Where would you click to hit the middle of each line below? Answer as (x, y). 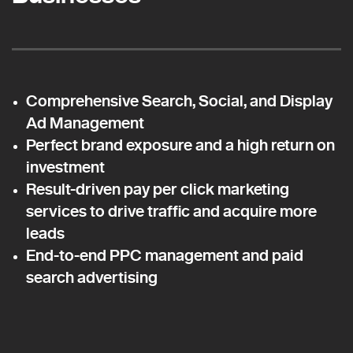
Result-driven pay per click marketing (158, 189)
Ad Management (85, 123)
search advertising (92, 277)
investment (65, 167)
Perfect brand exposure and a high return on (180, 145)
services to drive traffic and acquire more (171, 211)
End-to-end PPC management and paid (165, 255)
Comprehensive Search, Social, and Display (179, 101)
